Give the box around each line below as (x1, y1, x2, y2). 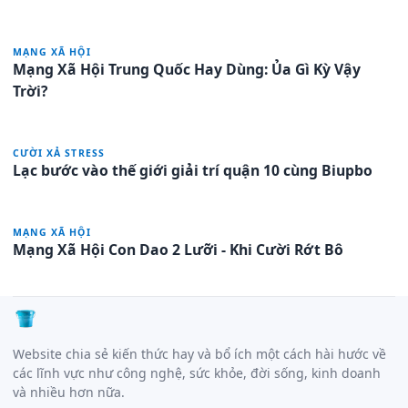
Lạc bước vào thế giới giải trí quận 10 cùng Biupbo (13, 159, 372, 180)
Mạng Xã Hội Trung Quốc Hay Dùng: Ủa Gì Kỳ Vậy (13, 58, 361, 79)
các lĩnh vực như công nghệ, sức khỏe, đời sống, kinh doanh (13, 363, 381, 382)
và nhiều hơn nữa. (13, 382, 125, 401)
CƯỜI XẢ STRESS (13, 146, 105, 159)
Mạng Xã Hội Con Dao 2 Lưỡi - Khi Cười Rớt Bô (13, 239, 343, 260)
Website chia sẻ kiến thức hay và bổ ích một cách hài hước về (13, 344, 386, 362)
